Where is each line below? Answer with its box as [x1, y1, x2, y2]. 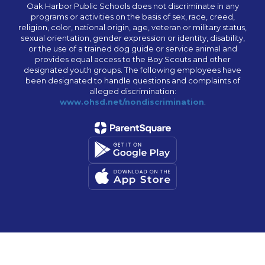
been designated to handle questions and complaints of [25, 75, 240, 85]
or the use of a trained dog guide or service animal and [28, 43, 237, 53]
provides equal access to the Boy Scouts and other [34, 54, 231, 64]
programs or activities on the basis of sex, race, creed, [30, 11, 235, 21]
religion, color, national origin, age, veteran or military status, [18, 22, 247, 32]
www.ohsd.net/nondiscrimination [59, 96, 204, 106]
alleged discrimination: [89, 86, 176, 96]
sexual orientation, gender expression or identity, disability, [20, 33, 245, 43]
